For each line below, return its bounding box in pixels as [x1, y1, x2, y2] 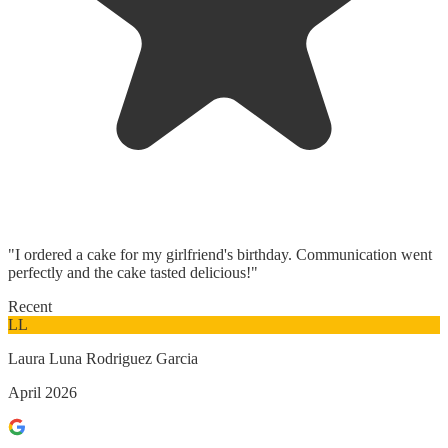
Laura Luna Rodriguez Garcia [8, 349, 198, 367]
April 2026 [8, 383, 77, 401]
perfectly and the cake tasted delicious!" [8, 263, 258, 281]
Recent [8, 297, 52, 315]
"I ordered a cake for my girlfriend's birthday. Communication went [8, 245, 432, 263]
